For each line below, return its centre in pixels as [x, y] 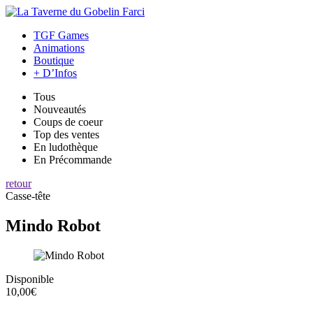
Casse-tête [28, 196]
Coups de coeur [68, 122]
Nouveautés [60, 109]
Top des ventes [66, 134]
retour [19, 183]
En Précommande [73, 160]
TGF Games [61, 35]
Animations [59, 48]
